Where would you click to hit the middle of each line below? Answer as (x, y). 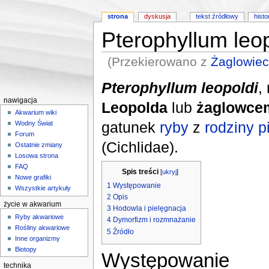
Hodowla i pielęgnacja (149, 209)
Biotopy (26, 249)
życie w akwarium (32, 204)
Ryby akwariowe (40, 216)
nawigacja (20, 100)
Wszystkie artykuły (43, 188)
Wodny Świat (34, 123)
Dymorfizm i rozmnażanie (154, 220)
